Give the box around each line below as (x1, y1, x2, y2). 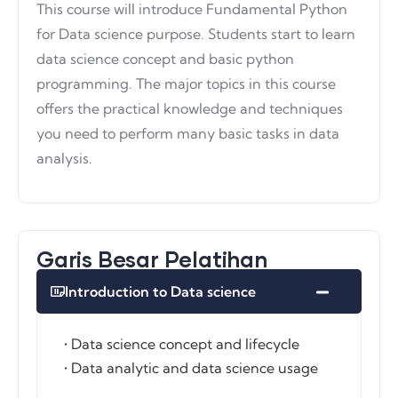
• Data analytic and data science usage (64, 359, 318, 378)
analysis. (36, 149, 92, 167)
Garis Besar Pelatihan (36, 246, 267, 272)
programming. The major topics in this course (36, 75, 336, 92)
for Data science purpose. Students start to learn (36, 25, 355, 43)
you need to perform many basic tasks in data (36, 124, 339, 142)
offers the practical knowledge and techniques (36, 99, 343, 117)
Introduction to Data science (65, 283, 256, 301)
